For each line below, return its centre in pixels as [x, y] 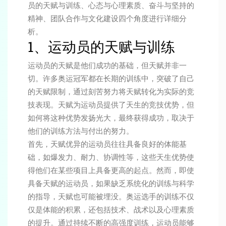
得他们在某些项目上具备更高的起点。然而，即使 [111, 170]
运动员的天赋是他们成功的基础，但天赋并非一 [107, 65]
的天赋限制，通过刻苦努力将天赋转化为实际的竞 [111, 92]
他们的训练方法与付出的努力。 [81, 131]
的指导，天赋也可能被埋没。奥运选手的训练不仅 [111, 196]
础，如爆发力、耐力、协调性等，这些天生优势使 [111, 157]
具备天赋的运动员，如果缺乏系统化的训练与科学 [111, 183]
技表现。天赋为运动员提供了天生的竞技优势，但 [111, 105]
